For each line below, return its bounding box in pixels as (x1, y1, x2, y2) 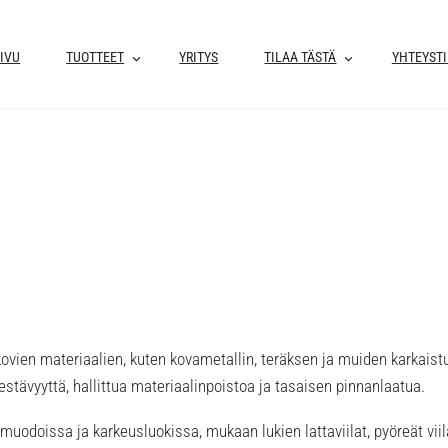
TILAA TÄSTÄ (264, 49, 337, 67)
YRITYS (179, 49, 219, 67)
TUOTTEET (66, 49, 125, 67)
